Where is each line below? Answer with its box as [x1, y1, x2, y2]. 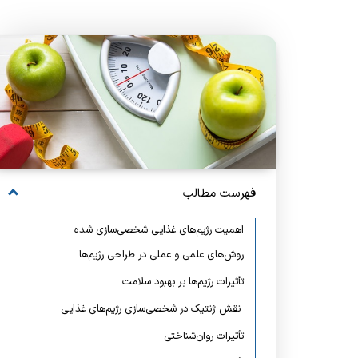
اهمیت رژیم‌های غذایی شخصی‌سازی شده [74, 222, 244, 239]
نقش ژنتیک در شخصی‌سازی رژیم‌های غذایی [61, 301, 244, 318]
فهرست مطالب [183, 185, 256, 204]
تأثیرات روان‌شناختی [164, 328, 244, 345]
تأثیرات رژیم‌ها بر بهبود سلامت [122, 274, 244, 291]
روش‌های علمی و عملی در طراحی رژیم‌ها [79, 247, 244, 264]
